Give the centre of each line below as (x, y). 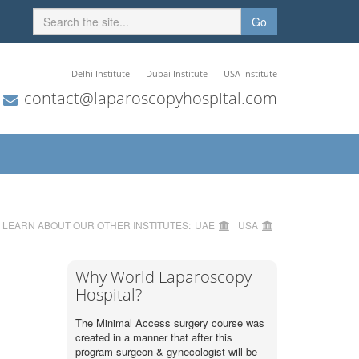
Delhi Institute (101, 73)
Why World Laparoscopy (163, 277)
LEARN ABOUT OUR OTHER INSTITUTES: (97, 225)
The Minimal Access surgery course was (169, 323)
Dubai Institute (177, 73)
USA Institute (250, 73)
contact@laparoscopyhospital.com (151, 98)
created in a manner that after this (153, 337)
